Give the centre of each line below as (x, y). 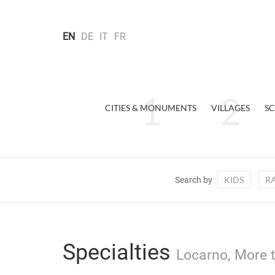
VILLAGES (230, 108)
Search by (193, 180)
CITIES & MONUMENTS (150, 108)
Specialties (119, 252)
